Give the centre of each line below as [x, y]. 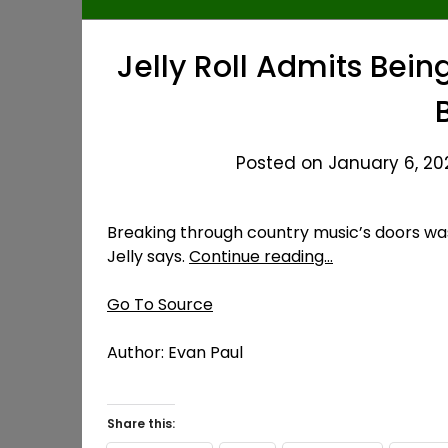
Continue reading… [261, 256]
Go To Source [160, 304]
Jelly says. [148, 256]
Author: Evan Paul [175, 352]
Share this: [141, 423]
